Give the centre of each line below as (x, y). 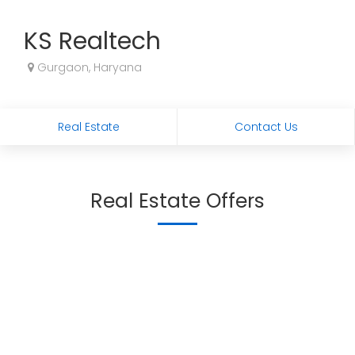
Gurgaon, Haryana (88, 67)
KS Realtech (92, 41)
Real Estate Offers (177, 201)
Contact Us (266, 127)
